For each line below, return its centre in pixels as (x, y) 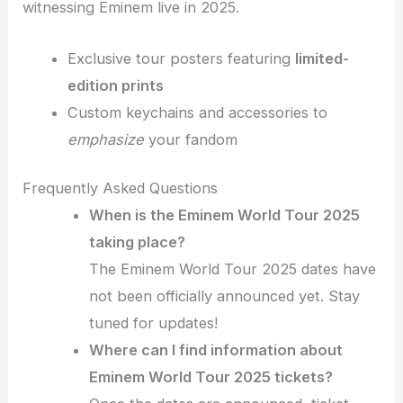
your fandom (190, 139)
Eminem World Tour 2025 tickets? (211, 377)
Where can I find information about (216, 350)
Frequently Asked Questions (121, 188)
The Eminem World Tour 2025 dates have (233, 269)
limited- (322, 58)
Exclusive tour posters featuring (181, 58)
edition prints (115, 85)
